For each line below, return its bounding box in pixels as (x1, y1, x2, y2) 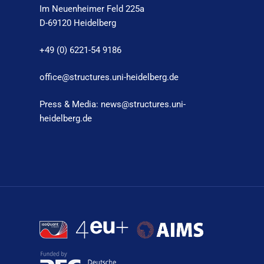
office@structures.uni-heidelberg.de (39, 71, 179, 82)
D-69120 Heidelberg (39, 17, 117, 28)
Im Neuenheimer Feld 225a (39, 3, 145, 14)
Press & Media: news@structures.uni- (39, 98, 186, 110)
